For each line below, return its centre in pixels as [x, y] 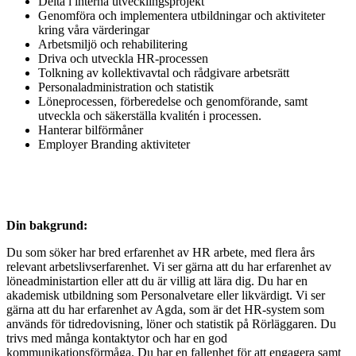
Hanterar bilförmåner [91, 130]
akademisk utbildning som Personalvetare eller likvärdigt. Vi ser [166, 296]
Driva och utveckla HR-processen [123, 59]
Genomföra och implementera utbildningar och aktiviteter [182, 16]
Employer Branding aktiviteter [114, 145]
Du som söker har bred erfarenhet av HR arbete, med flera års [161, 253]
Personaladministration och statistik [126, 87]
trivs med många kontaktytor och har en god [117, 339]
